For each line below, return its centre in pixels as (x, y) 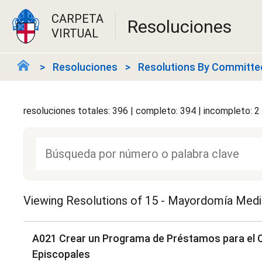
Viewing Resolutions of (84, 201)
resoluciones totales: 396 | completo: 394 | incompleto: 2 (142, 111)
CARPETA (77, 19)
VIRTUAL (75, 33)
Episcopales (61, 254)
